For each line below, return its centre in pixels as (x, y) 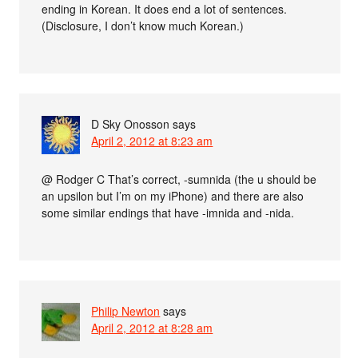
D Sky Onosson (131, 124)
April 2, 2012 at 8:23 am (152, 141)
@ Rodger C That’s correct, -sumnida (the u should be (179, 179)
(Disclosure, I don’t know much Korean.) (143, 26)
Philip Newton (126, 311)
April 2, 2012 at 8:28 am (152, 328)
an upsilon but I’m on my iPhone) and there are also (173, 196)
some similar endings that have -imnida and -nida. (168, 213)
